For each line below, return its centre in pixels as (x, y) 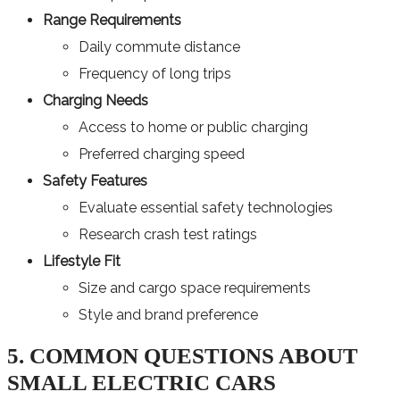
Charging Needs (96, 100)
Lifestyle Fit (82, 261)
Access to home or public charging (193, 127)
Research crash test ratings (168, 234)
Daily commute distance (159, 46)
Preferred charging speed (162, 154)
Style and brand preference (168, 314)
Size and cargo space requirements (195, 287)
